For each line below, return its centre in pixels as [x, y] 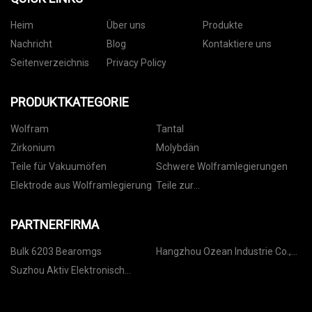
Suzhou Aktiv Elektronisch [29, 271]
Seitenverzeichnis [50, 63]
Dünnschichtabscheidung [211, 202]
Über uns [126, 25]
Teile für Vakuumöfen [58, 167]
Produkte [223, 25]
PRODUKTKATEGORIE [70, 102]
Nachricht [31, 44]
